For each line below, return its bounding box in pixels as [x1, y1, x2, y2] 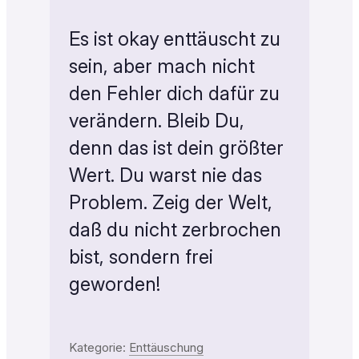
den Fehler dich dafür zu [68, 81, 280, 105]
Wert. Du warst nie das [68, 163, 262, 187]
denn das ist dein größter [68, 135, 284, 159]
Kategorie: [68, 339, 129, 355]
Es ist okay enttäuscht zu [68, 26, 280, 50]
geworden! [68, 272, 160, 296]
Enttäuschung [128, 339, 204, 355]
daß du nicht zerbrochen [68, 217, 281, 241]
